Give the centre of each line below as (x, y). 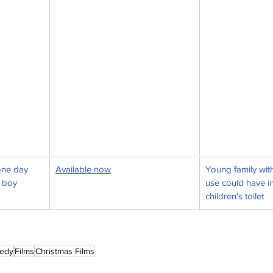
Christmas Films (65, 251)
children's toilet (235, 196)
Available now (83, 169)
